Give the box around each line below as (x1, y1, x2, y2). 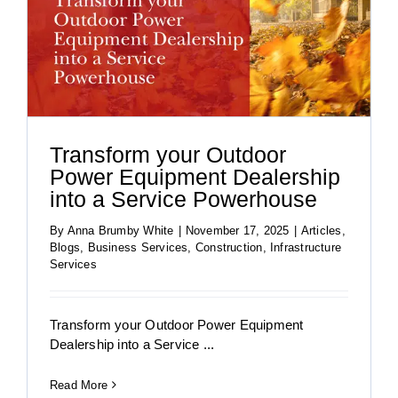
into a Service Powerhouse (50, 187, 317, 212)
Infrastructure (270, 240, 342, 254)
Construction (195, 240, 263, 254)
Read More (50, 378, 108, 392)
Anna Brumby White (67, 223, 174, 237)
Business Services (87, 240, 188, 254)
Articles (300, 223, 342, 237)
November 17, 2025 (185, 223, 290, 237)
